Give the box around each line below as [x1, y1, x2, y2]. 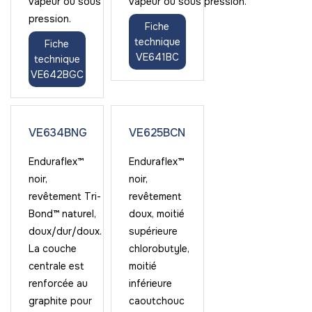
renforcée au [29, 277, 88, 290]
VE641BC [135, 51, 179, 63]
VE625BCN [128, 125, 185, 140]
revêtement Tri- [29, 190, 101, 203]
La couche [29, 242, 77, 255]
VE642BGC [30, 68, 84, 81]
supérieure [128, 225, 178, 237]
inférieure [128, 277, 172, 290]
